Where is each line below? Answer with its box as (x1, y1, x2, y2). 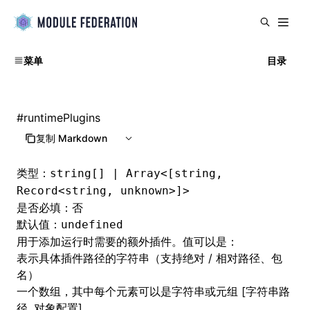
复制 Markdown (36, 131, 107, 144)
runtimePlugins (24, 111, 100, 125)
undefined (61, 218, 123, 231)
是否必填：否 (17, 201, 83, 215)
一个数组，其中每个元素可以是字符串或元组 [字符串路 (17, 284, 290, 298)
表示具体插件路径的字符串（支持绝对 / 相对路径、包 (17, 251, 282, 265)
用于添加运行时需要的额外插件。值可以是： (17, 235, 238, 248)
